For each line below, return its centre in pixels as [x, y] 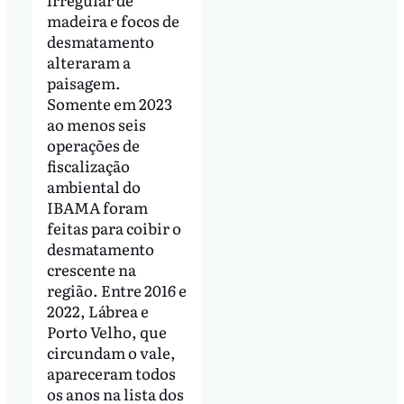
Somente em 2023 [109, 103]
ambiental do [93, 186]
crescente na [91, 269]
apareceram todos [111, 372]
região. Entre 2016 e [116, 289]
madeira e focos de [113, 20]
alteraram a [88, 61]
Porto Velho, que [106, 331]
